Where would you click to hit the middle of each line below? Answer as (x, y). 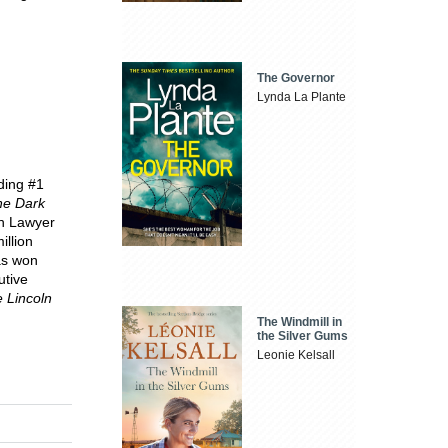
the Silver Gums (303, 335)
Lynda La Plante (302, 97)
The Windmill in (300, 321)
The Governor (296, 78)
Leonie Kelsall (296, 354)
